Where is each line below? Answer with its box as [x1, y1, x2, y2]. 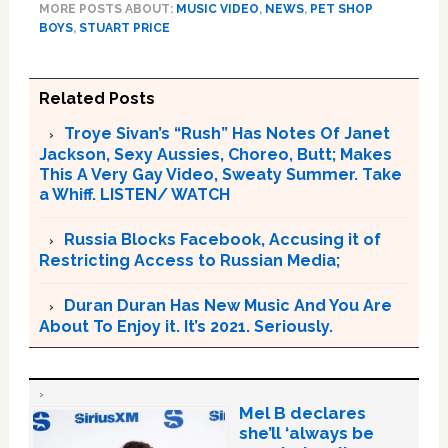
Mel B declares [238, 403, 366, 423]
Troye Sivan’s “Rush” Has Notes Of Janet [63, 124, 390, 143]
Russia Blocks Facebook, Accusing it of [63, 230, 381, 249]
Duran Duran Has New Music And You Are [63, 296, 392, 315]
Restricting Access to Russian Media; [38, 251, 340, 270]
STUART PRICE [78, 21, 170, 35]
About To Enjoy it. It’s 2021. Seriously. [38, 317, 333, 336]
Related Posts [38, 89, 155, 108]
